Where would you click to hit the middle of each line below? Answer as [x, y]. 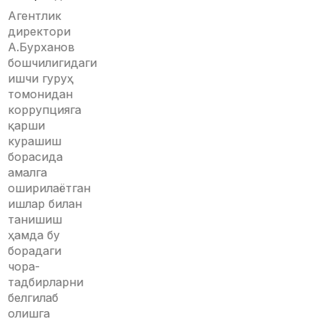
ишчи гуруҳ [41, 78]
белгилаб [33, 298]
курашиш [35, 141]
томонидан [41, 94]
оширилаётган [49, 188]
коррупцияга [45, 110]
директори [40, 31]
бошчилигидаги [53, 63]
